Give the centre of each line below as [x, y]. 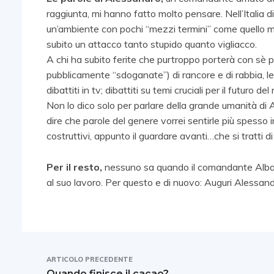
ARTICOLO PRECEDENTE [90, 260]
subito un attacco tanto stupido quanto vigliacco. [152, 44]
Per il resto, [74, 167]
